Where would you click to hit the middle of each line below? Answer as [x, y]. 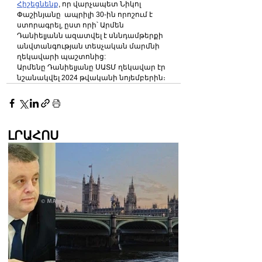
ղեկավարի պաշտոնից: [61, 57]
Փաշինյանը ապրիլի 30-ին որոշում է [86, 15]
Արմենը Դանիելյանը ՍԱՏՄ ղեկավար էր [92, 67]
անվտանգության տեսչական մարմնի [89, 46]
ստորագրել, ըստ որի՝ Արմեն [71, 25]
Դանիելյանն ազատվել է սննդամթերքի [91, 36]
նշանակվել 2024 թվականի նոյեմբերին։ [91, 78]
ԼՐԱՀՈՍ [33, 135]
